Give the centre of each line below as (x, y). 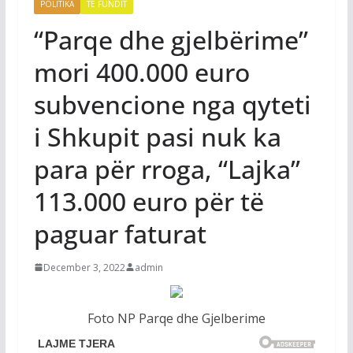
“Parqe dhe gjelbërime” (171, 39)
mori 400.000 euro (141, 72)
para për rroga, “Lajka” (167, 169)
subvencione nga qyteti (172, 104)
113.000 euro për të (149, 201)
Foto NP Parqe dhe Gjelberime (176, 318)
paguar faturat (120, 233)
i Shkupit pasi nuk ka (157, 136)
